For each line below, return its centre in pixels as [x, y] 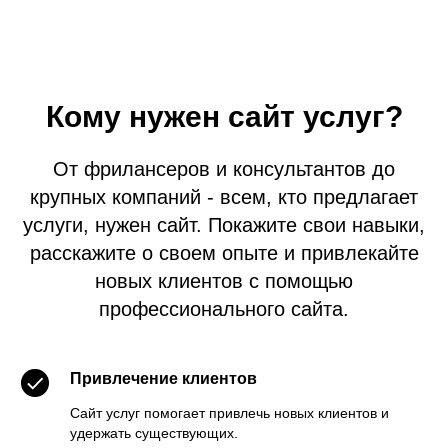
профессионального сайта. [224, 308]
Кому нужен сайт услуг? [224, 116]
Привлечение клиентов [163, 378]
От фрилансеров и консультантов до [224, 168]
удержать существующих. [154, 432]
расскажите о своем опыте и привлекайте [224, 252]
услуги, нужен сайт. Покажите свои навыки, [224, 224]
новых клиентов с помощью [224, 280]
